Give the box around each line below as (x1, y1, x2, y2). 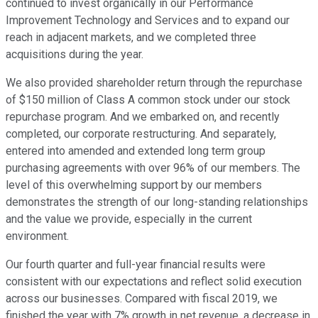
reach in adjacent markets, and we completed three (6, 31, 256, 45)
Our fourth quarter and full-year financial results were (6, 258, 265, 272)
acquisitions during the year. (6, 48, 143, 62)
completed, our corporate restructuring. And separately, (6, 127, 276, 141)
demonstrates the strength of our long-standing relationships (6, 195, 308, 209)
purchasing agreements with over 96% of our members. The (6, 161, 300, 175)
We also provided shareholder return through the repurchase (6, 76, 302, 90)
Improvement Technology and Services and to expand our (6, 13, 290, 28)
